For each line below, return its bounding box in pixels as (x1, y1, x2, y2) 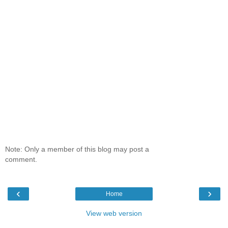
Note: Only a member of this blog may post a (5, 145, 149, 154)
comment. (5, 155, 37, 164)
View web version (86, 209, 142, 217)
